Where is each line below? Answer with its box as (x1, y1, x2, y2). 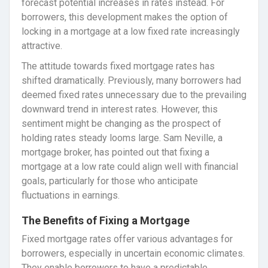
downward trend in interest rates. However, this (22, 103, 218, 115)
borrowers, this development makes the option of (22, 11, 228, 23)
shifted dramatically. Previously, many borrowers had (22, 75, 241, 87)
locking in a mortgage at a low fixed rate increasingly (22, 26, 240, 38)
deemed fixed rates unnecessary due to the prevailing (22, 89, 246, 101)
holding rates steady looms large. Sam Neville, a (22, 132, 223, 144)
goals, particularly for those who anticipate (22, 175, 198, 187)
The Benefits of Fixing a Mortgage (22, 214, 190, 227)
